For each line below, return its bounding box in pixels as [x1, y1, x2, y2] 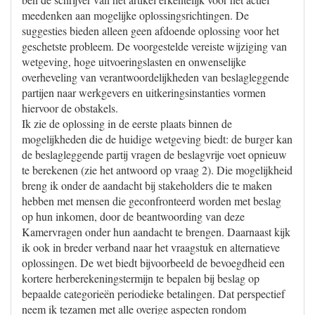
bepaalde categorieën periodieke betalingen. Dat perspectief [22, 286, 285, 301]
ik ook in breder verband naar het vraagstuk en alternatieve [22, 240, 280, 255]
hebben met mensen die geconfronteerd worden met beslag [22, 193, 281, 208]
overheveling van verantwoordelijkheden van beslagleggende [22, 70, 289, 84]
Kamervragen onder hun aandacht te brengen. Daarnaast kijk [22, 224, 290, 239]
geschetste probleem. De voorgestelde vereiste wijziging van [22, 39, 287, 53]
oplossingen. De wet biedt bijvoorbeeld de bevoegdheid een [22, 255, 285, 270]
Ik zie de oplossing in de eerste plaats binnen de [22, 116, 232, 131]
